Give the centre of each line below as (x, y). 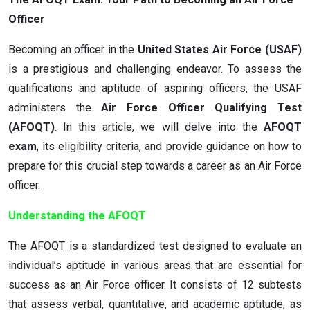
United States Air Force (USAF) (220, 49)
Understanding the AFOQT (77, 216)
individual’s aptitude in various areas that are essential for (155, 265)
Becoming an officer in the (73, 49)
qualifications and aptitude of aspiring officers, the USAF (155, 88)
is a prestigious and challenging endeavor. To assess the (155, 69)
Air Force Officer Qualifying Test (202, 108)
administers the (55, 108)
